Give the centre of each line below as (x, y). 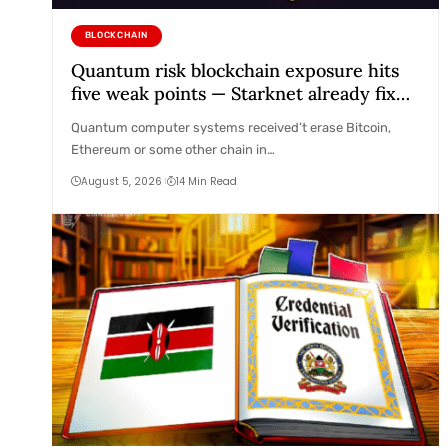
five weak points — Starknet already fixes (243, 93)
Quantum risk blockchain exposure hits (235, 70)
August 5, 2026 (122, 181)
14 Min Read (206, 181)
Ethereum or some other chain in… (173, 149)
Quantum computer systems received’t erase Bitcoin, (231, 127)
